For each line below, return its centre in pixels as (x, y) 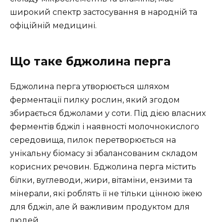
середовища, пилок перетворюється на (93, 140)
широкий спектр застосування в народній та (104, 12)
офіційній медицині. (53, 26)
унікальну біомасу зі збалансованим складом (104, 154)
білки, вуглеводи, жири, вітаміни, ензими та (101, 180)
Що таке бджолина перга (90, 62)
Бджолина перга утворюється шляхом (90, 87)
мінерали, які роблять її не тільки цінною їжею (106, 194)
